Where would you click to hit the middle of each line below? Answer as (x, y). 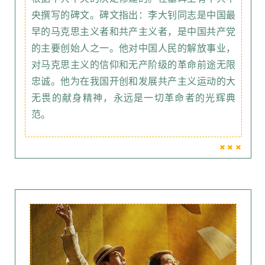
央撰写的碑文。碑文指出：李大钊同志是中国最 (133, 15)
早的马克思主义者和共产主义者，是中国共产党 (133, 32)
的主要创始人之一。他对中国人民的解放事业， (133, 48)
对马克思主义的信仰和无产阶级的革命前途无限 (133, 65)
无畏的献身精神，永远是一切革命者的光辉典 (133, 98)
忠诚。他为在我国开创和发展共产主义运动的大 (133, 81)
